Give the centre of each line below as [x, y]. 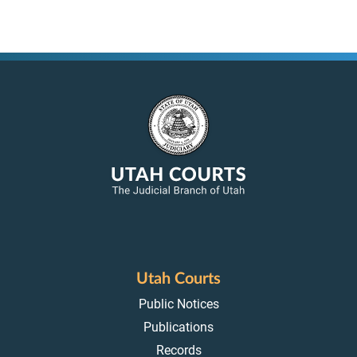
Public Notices [178, 304]
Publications [178, 327]
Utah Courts [178, 279]
